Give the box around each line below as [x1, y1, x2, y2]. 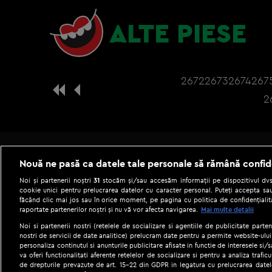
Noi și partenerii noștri [19, 175, 94, 185]
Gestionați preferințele [163, 245, 249, 257]
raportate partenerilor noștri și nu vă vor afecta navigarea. [19, 205, 198, 214]
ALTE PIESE [109, 15, 246, 50]
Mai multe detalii [201, 205, 254, 214]
